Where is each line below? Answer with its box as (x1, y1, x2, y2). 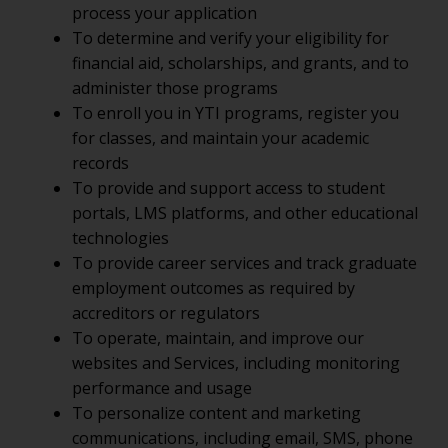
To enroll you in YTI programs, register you (72, 102, 399, 124)
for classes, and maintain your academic (72, 127, 369, 149)
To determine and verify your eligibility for (72, 27, 389, 49)
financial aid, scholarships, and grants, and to (72, 52, 409, 74)
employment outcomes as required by (72, 277, 355, 299)
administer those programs (72, 77, 278, 99)
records (72, 152, 129, 174)
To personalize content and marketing (72, 402, 361, 424)
